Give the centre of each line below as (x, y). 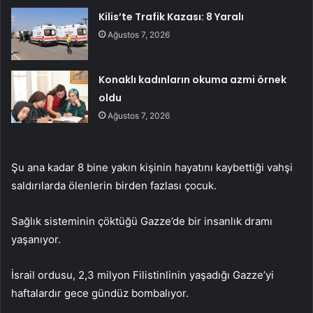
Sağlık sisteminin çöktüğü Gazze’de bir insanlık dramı (142, 221)
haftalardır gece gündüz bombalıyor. (100, 293)
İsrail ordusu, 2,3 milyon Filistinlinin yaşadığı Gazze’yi (143, 275)
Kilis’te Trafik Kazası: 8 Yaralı (172, 16)
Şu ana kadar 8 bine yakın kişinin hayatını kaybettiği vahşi (152, 167)
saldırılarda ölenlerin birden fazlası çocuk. (114, 185)
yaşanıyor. (36, 239)
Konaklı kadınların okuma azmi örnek (193, 79)
